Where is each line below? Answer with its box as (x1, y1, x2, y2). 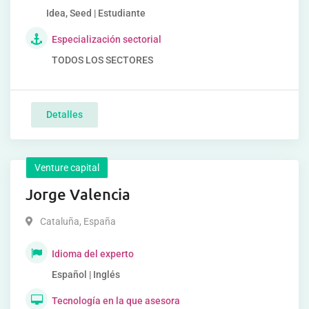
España (81, 216, 116, 227)
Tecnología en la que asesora (52, 295, 180, 306)
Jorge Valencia (26, 185, 130, 203)
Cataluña (40, 216, 79, 227)
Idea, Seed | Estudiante (46, 8, 146, 19)
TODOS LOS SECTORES (52, 54, 153, 66)
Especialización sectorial (52, 34, 161, 45)
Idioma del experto (52, 248, 134, 259)
